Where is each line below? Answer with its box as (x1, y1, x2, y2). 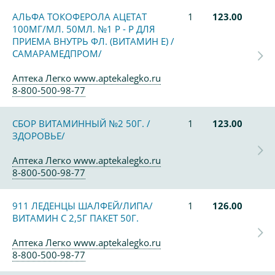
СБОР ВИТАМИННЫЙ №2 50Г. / (12, 117, 150, 130)
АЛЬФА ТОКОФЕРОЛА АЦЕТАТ (12, 10, 147, 23)
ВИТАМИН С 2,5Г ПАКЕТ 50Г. (12, 212, 139, 224)
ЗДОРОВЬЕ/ (12, 130, 65, 142)
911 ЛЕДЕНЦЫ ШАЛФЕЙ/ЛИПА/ (12, 199, 153, 212)
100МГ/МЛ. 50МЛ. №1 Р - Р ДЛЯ (12, 23, 155, 35)
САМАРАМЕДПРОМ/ (12, 47, 102, 60)
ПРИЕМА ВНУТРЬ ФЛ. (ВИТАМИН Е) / (12, 35, 174, 47)
